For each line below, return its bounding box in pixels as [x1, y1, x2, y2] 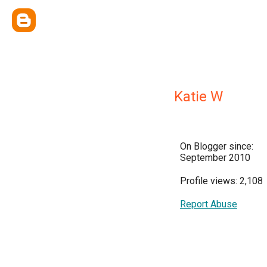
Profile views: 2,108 [180, 175, 263, 187]
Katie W [174, 88, 223, 105]
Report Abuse [180, 198, 237, 210]
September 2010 [180, 152, 250, 163]
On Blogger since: [180, 141, 253, 152]
